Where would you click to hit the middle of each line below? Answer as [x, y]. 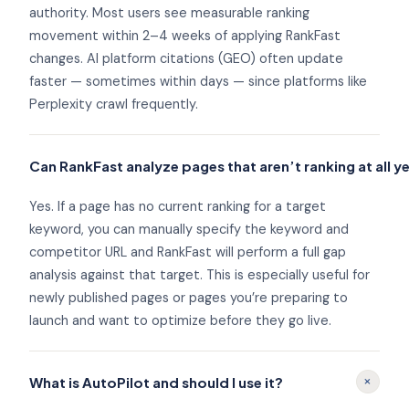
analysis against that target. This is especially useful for [199, 275]
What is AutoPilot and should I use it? [156, 382]
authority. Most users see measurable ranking [169, 13]
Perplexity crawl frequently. [114, 105]
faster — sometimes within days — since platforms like [198, 82]
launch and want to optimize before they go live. [180, 321]
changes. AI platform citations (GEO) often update [186, 59]
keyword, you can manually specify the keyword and [189, 230]
